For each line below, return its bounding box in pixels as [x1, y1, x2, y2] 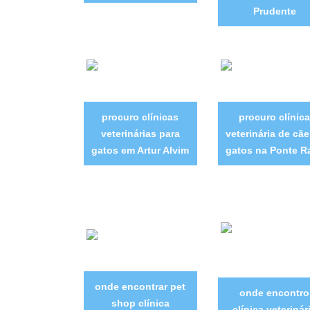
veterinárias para [100, 128, 180, 140]
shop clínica [111, 297, 170, 309]
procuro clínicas [102, 111, 179, 123]
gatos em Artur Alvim [91, 145, 189, 156]
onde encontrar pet [95, 280, 185, 292]
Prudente [253, 5, 296, 17]
